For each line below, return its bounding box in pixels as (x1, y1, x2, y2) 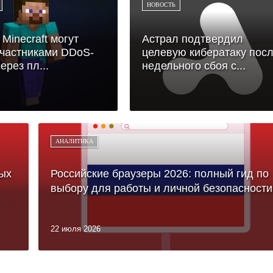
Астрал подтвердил (142, 32, 243, 45)
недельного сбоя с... (142, 59, 246, 72)
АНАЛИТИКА (55, 137, 93, 144)
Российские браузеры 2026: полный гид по (51, 167, 269, 180)
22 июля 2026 (51, 224, 101, 233)
